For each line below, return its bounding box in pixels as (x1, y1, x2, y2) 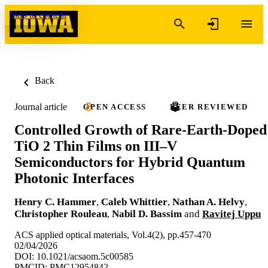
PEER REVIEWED (170, 102, 249, 111)
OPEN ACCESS (83, 102, 147, 111)
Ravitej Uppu (202, 208, 261, 220)
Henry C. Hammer (14, 196, 96, 208)
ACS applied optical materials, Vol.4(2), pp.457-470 (14, 229, 211, 240)
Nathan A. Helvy (172, 196, 245, 208)
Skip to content (10, 10, 66, 20)
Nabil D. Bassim (112, 208, 182, 220)
